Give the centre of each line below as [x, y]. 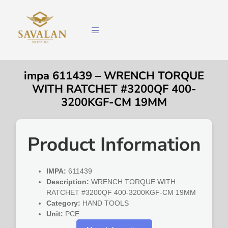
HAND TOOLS [105, 203]
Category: [64, 203]
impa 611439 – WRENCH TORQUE [114, 76]
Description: [68, 182]
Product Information [114, 145]
